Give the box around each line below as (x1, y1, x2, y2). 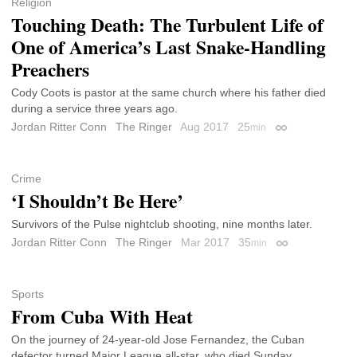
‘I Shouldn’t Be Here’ (11, 187, 183, 215)
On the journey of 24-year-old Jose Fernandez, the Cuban (11, 333, 304, 347)
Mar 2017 (181, 236, 233, 249)
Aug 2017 (180, 120, 232, 133)
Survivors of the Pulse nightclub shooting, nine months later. (11, 218, 312, 231)
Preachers (11, 56, 89, 84)
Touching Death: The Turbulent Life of (11, 11, 324, 39)
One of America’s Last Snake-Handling (11, 33, 326, 61)
